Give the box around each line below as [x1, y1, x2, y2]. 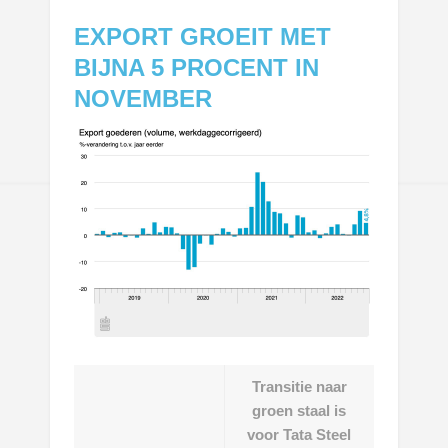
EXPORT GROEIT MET [74, 22, 332, 50]
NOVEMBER [74, 84, 213, 112]
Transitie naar [251, 377, 347, 395]
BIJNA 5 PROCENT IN [74, 53, 320, 81]
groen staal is [252, 401, 347, 419]
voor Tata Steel [247, 425, 352, 443]
